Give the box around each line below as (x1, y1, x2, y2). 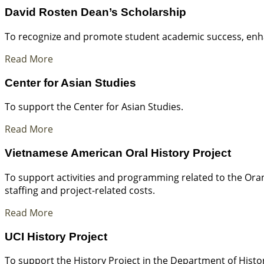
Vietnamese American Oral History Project (5, 147, 231, 160)
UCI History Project (5, 230, 107, 243)
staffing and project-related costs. (5, 183, 155, 197)
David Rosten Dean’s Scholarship (5, 6, 186, 19)
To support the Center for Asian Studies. (5, 100, 183, 114)
